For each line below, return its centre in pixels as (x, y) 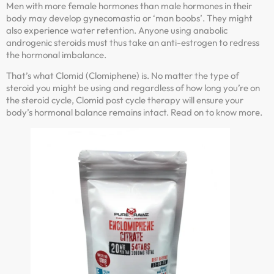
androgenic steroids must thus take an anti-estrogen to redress (133, 42)
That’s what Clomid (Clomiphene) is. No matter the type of (123, 76)
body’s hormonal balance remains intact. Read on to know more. (134, 113)
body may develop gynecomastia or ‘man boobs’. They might (129, 18)
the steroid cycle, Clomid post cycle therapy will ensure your (125, 100)
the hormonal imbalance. (56, 54)
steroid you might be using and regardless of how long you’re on (133, 88)
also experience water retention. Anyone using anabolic (117, 30)
